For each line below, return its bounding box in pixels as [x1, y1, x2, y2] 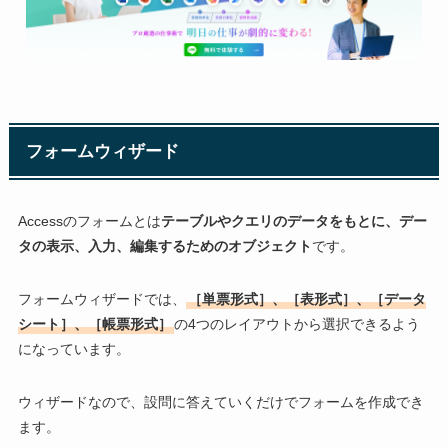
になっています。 [17, 341, 130, 358]
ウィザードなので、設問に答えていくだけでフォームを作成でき [17, 394, 424, 411]
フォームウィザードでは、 [17, 291, 186, 308]
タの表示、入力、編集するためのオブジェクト [17, 238, 312, 255]
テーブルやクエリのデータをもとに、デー [160, 213, 427, 230]
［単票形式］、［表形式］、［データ [187, 291, 426, 308]
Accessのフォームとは [17, 213, 161, 230]
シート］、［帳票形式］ [17, 316, 172, 333]
